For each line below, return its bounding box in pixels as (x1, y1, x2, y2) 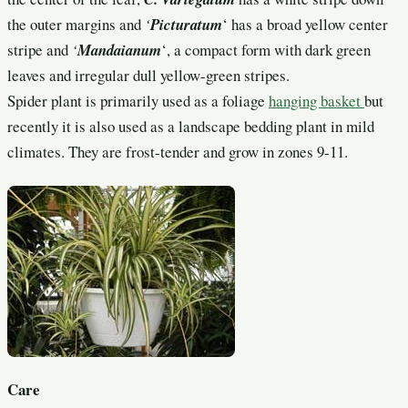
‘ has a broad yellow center (222, 14, 388, 36)
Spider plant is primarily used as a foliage (7, 90, 269, 112)
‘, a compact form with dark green (161, 39, 371, 61)
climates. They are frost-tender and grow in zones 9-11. (7, 141, 348, 163)
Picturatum (150, 14, 222, 36)
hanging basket (269, 90, 364, 112)
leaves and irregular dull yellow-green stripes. (7, 65, 290, 87)
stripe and (7, 39, 72, 61)
